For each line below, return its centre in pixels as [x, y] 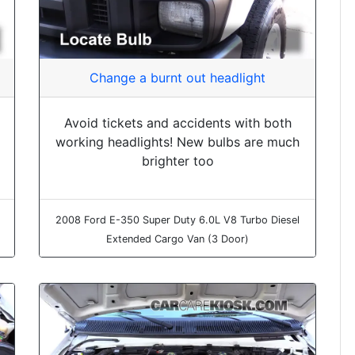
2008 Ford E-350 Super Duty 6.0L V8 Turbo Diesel [177, 220]
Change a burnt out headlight [177, 78]
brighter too [177, 161]
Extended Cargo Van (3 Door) [177, 239]
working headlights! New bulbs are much [177, 142]
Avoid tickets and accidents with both [177, 123]
